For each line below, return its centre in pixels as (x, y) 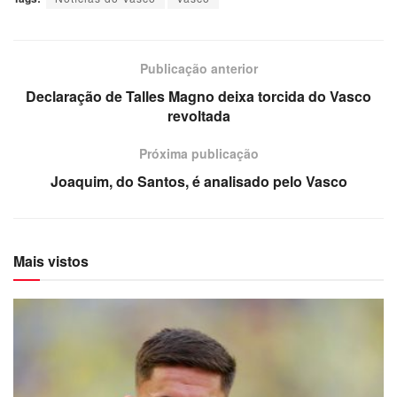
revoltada (198, 115)
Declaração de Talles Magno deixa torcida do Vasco (198, 96)
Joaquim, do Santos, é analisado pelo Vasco (198, 181)
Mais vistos (51, 261)
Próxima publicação (198, 153)
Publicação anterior (198, 68)
